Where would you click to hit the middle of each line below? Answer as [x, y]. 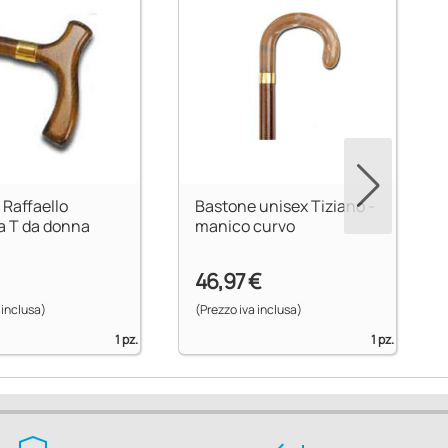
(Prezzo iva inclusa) [248, 309]
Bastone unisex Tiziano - [284, 206]
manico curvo [244, 226]
